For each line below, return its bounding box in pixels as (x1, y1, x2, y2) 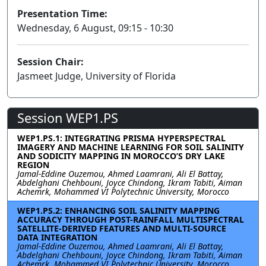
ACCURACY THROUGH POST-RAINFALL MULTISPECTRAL (17, 214, 244, 226)
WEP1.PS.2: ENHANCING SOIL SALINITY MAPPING (17, 205, 220, 217)
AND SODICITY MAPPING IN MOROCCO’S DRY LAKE (17, 150, 225, 162)
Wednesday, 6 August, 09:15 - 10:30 (17, 21, 173, 35)
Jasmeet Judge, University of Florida (17, 69, 176, 83)
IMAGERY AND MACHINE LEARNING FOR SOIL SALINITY (17, 141, 244, 153)
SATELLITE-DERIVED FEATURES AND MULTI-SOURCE (17, 223, 226, 235)
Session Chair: (17, 55, 84, 69)
